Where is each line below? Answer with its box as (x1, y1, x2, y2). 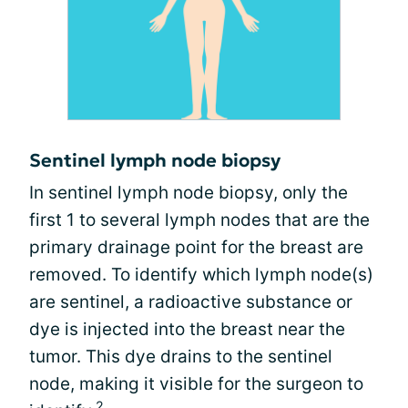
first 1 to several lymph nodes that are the (29, 209, 370, 231)
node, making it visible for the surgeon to (29, 373, 363, 395)
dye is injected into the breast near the (29, 319, 345, 341)
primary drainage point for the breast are (29, 237, 363, 259)
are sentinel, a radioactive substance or (29, 291, 352, 313)
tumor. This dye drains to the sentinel (29, 346, 332, 368)
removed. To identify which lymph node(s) (29, 264, 373, 286)
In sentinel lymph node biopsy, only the (29, 182, 348, 204)
